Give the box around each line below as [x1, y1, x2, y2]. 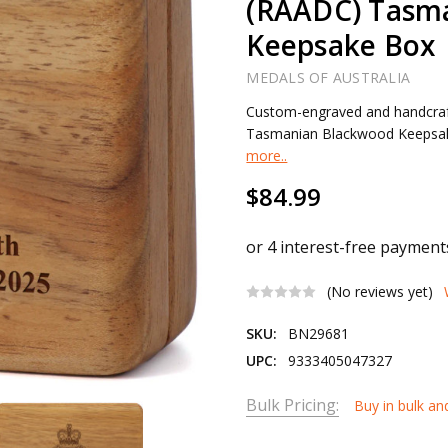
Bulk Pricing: [246, 393, 340, 416]
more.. [246, 146, 288, 166]
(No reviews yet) [327, 282, 434, 302]
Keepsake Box [246, 26, 436, 65]
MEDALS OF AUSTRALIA [246, 68, 411, 88]
